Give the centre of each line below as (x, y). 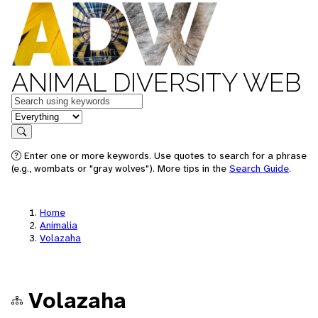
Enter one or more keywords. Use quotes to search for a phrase (164, 155)
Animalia (59, 225)
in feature (34, 115)
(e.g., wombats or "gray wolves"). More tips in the (120, 168)
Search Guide (259, 168)
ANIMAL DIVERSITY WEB (156, 82)
